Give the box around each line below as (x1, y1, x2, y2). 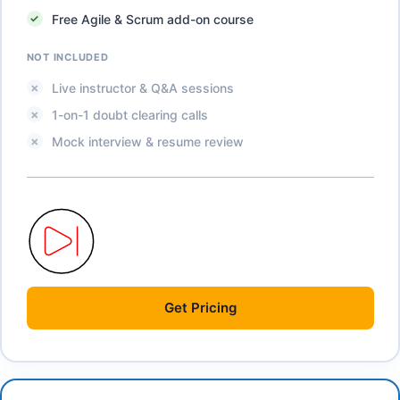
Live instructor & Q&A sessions (51, 79, 234, 96)
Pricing (190, 298, 237, 316)
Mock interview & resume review (51, 133, 244, 149)
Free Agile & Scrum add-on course (51, 11, 254, 27)
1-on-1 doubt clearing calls (51, 106, 208, 122)
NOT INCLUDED (26, 50, 109, 63)
